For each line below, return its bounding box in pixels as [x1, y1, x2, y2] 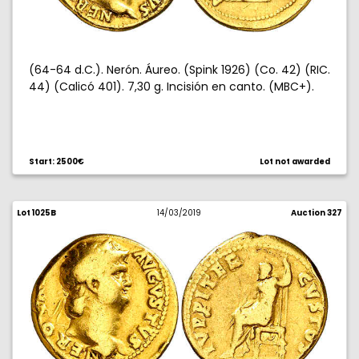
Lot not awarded [260, 156, 330, 167]
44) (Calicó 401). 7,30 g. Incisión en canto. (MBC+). [29, 79, 314, 95]
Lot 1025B [17, 208, 56, 218]
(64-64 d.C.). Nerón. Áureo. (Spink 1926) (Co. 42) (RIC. [29, 62, 330, 78]
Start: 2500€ [29, 156, 84, 167]
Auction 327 [290, 208, 342, 218]
